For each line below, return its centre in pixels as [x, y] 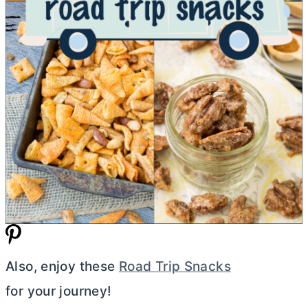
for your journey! [59, 291]
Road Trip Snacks [175, 267]
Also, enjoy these [62, 267]
